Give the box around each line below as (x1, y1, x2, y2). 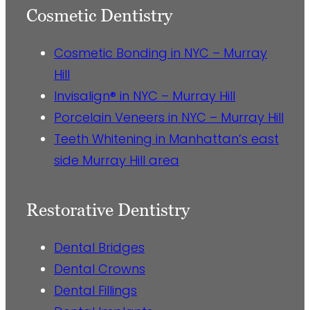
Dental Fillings (54, 281, 137, 299)
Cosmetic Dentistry (26, 5, 172, 26)
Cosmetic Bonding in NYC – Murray (54, 44, 267, 62)
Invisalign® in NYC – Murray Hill (54, 87, 235, 105)
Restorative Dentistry (26, 199, 190, 221)
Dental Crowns (54, 259, 145, 277)
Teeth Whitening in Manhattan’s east (54, 130, 279, 148)
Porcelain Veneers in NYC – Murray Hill (54, 109, 284, 127)
